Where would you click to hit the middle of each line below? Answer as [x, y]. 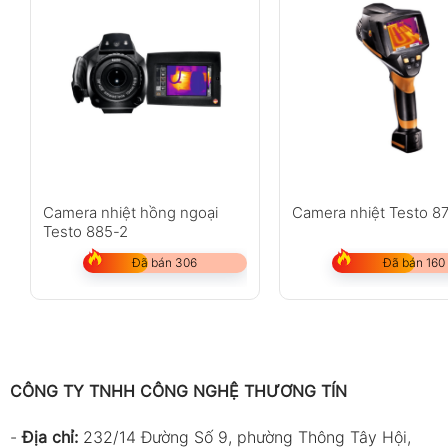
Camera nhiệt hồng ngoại [130, 213]
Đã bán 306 [165, 263]
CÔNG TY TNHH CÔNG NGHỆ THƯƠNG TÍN [178, 391]
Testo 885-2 [85, 232]
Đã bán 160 [414, 263]
